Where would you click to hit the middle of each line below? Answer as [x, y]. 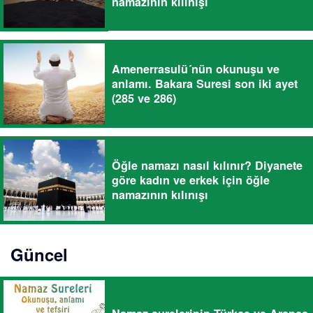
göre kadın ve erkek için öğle [191, 180]
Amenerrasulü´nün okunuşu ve [196, 69]
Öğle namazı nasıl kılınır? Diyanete [207, 166]
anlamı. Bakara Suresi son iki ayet [205, 84]
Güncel [39, 254]
